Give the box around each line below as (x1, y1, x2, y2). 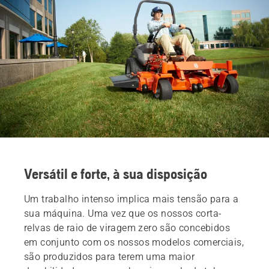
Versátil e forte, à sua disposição (24, 165, 207, 182)
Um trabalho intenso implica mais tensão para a (24, 193, 239, 205)
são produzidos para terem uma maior (24, 250, 195, 262)
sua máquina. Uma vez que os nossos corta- (24, 207, 222, 219)
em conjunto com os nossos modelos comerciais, (24, 236, 244, 248)
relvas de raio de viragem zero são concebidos (24, 222, 230, 234)
